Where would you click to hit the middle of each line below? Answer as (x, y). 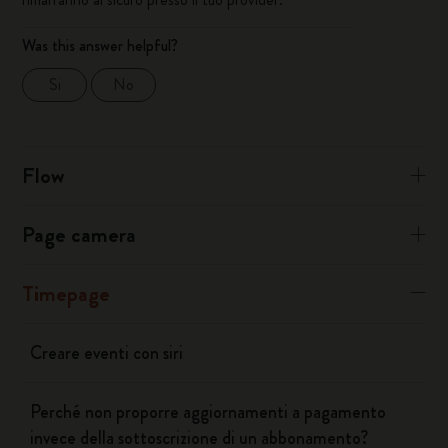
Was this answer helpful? (100, 45)
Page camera (79, 234)
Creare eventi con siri (107, 353)
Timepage (66, 293)
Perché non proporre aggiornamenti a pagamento (208, 412)
